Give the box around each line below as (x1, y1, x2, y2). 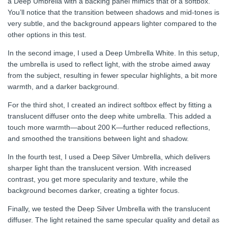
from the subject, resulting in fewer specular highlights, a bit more (8, 71, 217, 80)
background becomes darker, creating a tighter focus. (8, 186, 180, 195)
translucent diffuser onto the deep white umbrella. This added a (8, 112, 211, 121)
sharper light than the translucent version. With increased (8, 164, 191, 173)
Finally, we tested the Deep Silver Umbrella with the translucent (8, 205, 210, 213)
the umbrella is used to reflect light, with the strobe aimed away (8, 60, 210, 69)
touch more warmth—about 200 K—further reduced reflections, (8, 123, 210, 132)
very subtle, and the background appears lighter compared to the (8, 19, 217, 28)
